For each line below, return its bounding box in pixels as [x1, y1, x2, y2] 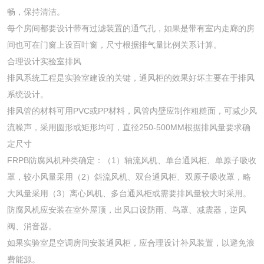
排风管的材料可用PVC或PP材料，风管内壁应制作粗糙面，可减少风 [7, 106, 257, 115]
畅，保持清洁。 [7, 7, 65, 16]
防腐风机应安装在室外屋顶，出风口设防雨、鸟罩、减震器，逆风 [7, 205, 246, 214]
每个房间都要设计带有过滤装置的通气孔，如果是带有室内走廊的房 [7, 24, 255, 33]
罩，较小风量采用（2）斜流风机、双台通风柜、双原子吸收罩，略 [7, 172, 251, 181]
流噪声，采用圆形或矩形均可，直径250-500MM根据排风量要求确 [7, 123, 250, 132]
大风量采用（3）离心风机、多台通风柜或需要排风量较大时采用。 [7, 189, 251, 198]
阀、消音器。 [7, 222, 57, 231]
